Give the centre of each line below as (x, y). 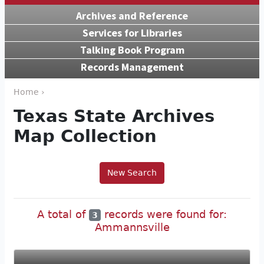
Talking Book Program (132, 49)
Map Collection (85, 136)
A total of (63, 214)
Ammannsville (132, 227)
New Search (132, 172)
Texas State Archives (114, 116)
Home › (29, 92)
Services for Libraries (132, 32)
